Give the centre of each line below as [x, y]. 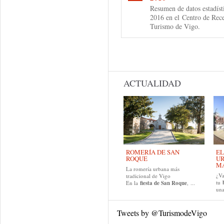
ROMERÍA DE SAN [153, 152]
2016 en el [166, 17]
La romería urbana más [153, 169]
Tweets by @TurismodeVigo [162, 213]
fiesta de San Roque [163, 183]
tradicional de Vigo [148, 176]
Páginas [134, 48]
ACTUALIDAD [152, 83]
